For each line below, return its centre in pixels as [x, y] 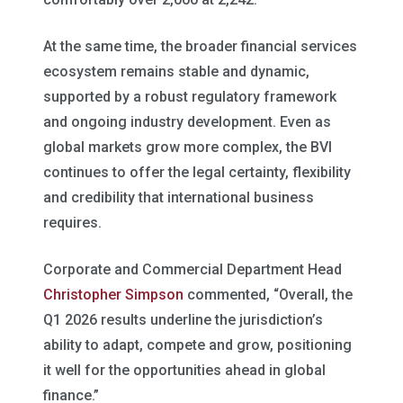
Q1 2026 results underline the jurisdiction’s [183, 320]
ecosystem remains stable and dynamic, [176, 72]
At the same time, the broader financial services [200, 46]
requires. [72, 223]
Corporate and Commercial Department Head [193, 269]
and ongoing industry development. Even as [187, 122]
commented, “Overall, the [268, 295]
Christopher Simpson [113, 295]
